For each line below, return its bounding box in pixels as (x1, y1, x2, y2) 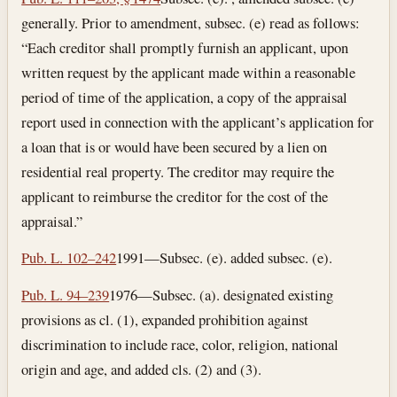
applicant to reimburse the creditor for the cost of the (21, 185, 329, 206)
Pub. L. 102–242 (21, 247, 117, 269)
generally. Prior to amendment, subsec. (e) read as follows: (21, 12, 361, 33)
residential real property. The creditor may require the (21, 160, 335, 182)
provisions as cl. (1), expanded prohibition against (21, 309, 309, 331)
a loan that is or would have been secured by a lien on (21, 136, 328, 157)
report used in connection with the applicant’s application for (21, 111, 375, 132)
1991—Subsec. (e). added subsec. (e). (116, 247, 333, 269)
